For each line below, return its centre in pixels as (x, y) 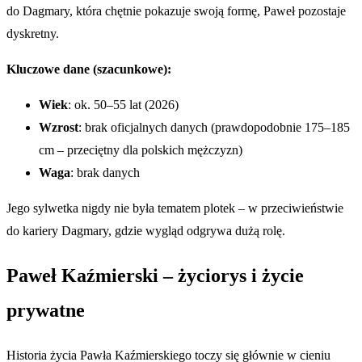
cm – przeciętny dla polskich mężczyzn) (141, 150)
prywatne (46, 311)
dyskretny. (33, 34)
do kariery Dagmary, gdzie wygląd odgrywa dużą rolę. (146, 231)
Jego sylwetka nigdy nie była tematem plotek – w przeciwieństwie (175, 208)
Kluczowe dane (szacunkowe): (89, 69)
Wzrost (59, 128)
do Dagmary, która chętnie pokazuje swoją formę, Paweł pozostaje (176, 11)
